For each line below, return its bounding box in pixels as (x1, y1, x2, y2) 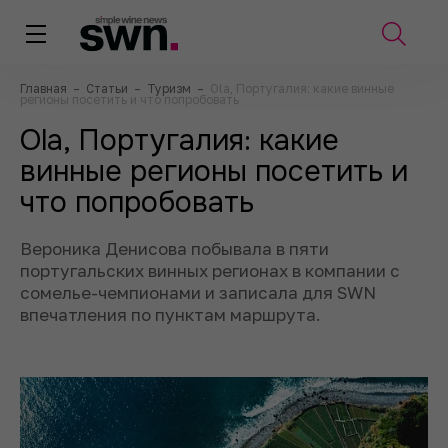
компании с (305, 260, 400, 281)
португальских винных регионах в (20, 260, 301, 281)
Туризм (147, 81, 194, 96)
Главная (20, 81, 70, 96)
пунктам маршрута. (155, 304, 321, 325)
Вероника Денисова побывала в (20, 238, 285, 259)
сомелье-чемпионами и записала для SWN (20, 282, 376, 303)
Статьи (86, 81, 131, 96)
